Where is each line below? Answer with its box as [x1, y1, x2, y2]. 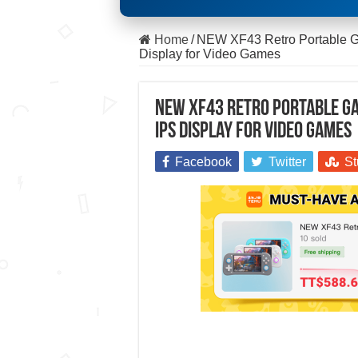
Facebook [174, 155, 232, 169]
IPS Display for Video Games [154, 121, 352, 144]
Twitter [268, 155, 306, 169]
